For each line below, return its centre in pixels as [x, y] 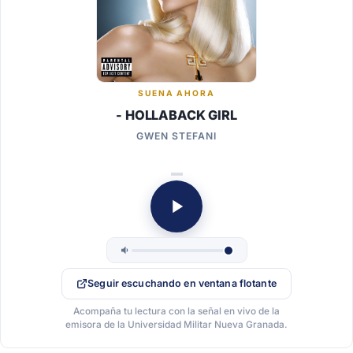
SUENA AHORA [176, 93]
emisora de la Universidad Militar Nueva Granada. [176, 324]
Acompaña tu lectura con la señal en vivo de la [176, 311]
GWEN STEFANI [176, 136]
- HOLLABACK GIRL [176, 115]
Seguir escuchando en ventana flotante [182, 284]
